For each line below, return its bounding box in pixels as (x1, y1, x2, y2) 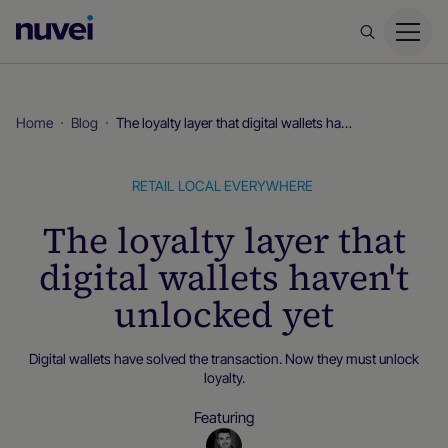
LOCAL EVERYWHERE (177, 177, 313, 194)
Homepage (93, 45, 188, 69)
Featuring (194, 408, 254, 427)
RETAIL (131, 177, 174, 194)
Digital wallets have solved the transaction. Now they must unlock (29, 350, 419, 367)
